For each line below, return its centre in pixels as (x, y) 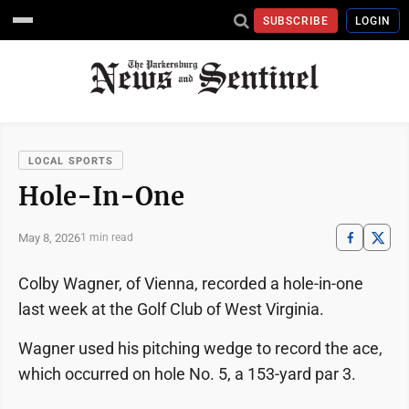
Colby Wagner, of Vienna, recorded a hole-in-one (191, 283)
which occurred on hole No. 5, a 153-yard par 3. (187, 374)
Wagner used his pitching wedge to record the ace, (200, 348)
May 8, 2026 (49, 237)
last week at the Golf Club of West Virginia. (171, 309)
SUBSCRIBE (296, 21)
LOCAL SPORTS (71, 161)
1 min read (107, 237)
